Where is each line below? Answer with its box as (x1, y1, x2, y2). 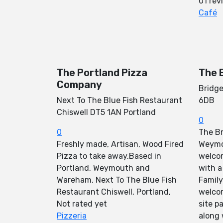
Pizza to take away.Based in (57, 151, 161, 161)
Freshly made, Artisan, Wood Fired (57, 139, 184, 149)
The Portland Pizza (57, 67, 147, 79)
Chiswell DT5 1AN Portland (57, 108, 156, 117)
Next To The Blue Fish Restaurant (57, 96, 182, 105)
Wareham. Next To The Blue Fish (57, 175, 177, 185)
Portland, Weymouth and (57, 163, 150, 173)
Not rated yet (57, 199, 107, 209)
